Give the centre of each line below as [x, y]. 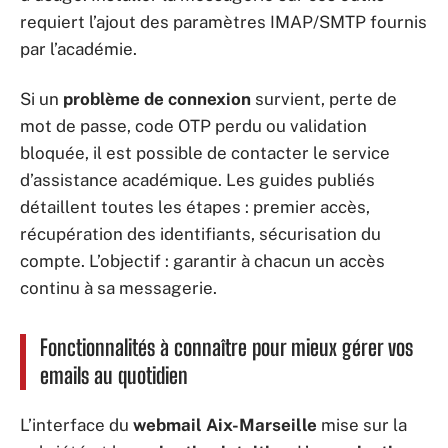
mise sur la [362, 425]
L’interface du [76, 425]
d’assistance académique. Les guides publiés [197, 179]
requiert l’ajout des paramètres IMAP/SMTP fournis [223, 22]
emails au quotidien [114, 375]
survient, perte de [324, 98]
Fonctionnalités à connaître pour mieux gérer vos [226, 347]
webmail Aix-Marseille [225, 425]
